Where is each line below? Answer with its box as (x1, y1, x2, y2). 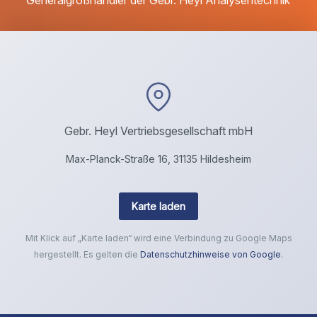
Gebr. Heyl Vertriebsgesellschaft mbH (64, 123, 253, 138)
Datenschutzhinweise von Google (140, 249, 281, 260)
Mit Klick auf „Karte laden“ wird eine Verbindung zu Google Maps (25, 233, 292, 244)
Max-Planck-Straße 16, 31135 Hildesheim (66, 152, 251, 165)
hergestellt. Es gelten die (34, 249, 140, 260)
